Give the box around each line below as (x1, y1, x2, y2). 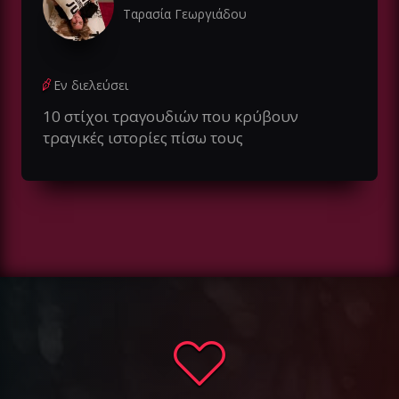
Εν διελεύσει (53, 76, 128, 94)
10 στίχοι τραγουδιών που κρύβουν (43, 105, 298, 126)
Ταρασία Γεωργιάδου (123, 4, 247, 22)
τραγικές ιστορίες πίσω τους (43, 126, 243, 148)
